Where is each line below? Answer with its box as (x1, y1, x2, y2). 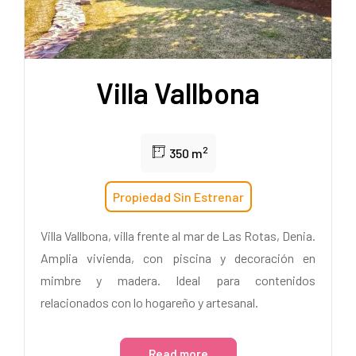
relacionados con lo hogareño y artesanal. (41, 294, 258, 310)
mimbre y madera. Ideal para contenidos (41, 272, 315, 288)
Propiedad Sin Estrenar (112, 188, 244, 204)
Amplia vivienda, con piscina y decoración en (41, 250, 315, 265)
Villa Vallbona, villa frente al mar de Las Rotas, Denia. (41, 227, 315, 243)
